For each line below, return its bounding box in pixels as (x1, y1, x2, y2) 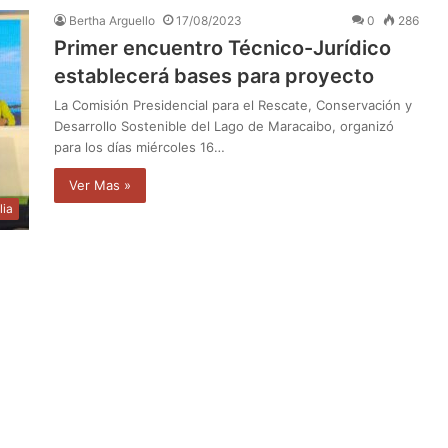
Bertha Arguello (69, 12, 155, 28)
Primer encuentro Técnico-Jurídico (54, 35, 391, 60)
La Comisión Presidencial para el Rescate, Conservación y (54, 96, 412, 113)
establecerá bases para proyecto (54, 63, 374, 88)
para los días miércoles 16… (54, 138, 225, 155)
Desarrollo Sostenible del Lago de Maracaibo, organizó (54, 117, 394, 134)
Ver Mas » (69, 176, 131, 193)
